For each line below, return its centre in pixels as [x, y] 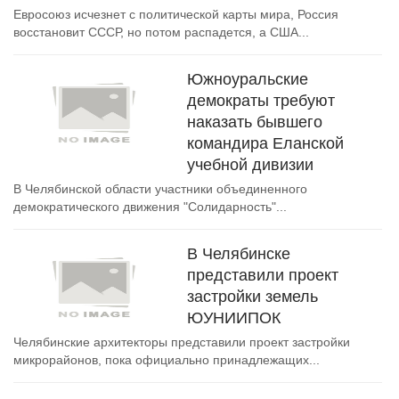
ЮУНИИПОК [234, 318]
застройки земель [252, 297]
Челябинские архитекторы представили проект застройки [182, 342]
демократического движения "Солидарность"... [150, 207]
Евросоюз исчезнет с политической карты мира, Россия [176, 14]
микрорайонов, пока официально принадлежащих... [167, 360]
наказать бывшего [255, 122]
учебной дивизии [250, 165]
